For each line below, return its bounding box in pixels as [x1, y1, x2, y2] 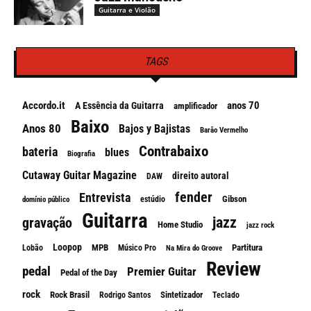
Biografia [67, 149, 95, 158]
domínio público [22, 195, 69, 204]
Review [206, 258, 261, 280]
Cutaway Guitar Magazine [22, 169, 137, 182]
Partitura [232, 242, 262, 253]
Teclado [212, 290, 239, 300]
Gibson [222, 194, 246, 204]
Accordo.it [22, 99, 65, 112]
